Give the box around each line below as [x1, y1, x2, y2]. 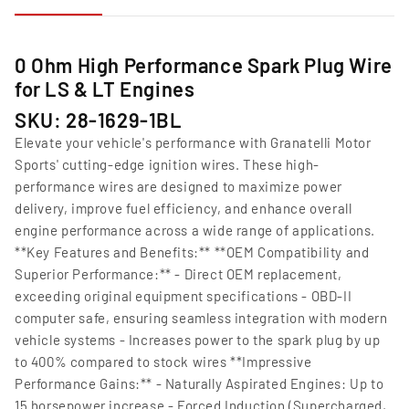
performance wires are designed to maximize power [15, 178, 342, 195]
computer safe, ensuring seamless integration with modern [15, 309, 388, 327]
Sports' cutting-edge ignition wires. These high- [15, 156, 320, 173]
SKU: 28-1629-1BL [15, 108, 183, 132]
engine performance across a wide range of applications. [15, 222, 376, 239]
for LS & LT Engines [15, 77, 195, 101]
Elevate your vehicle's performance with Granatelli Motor [15, 134, 372, 152]
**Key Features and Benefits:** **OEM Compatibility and [15, 244, 370, 261]
